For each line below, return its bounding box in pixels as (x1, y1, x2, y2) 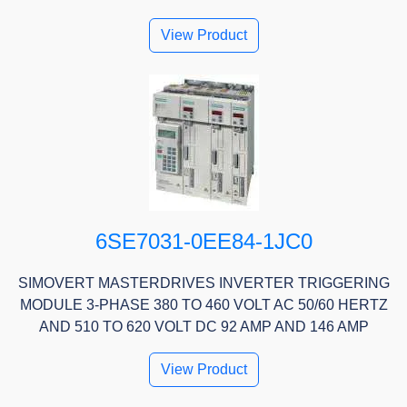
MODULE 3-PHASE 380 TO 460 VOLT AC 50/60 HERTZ (19, 297, 388, 313)
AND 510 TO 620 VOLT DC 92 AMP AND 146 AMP (38, 319, 369, 335)
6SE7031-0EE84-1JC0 (94, 229, 313, 254)
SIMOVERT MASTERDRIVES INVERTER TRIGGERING (17, 275, 390, 292)
